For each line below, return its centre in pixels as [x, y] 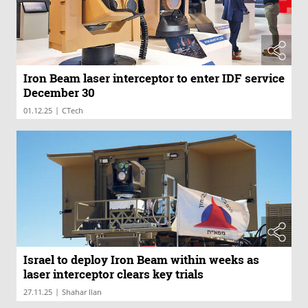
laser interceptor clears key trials [113, 274]
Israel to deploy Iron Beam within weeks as [141, 260]
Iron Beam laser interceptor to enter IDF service [154, 78]
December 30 [59, 92]
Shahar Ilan [82, 292]
